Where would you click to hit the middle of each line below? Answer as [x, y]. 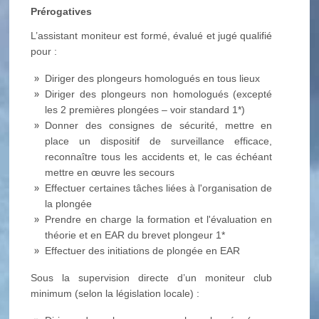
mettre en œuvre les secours [110, 172]
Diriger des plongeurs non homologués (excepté [159, 94]
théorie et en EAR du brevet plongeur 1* [135, 235]
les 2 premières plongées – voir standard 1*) [145, 110]
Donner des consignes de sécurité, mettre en [159, 125]
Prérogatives [62, 12]
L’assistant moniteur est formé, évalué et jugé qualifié [152, 36]
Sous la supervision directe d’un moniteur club [152, 278]
